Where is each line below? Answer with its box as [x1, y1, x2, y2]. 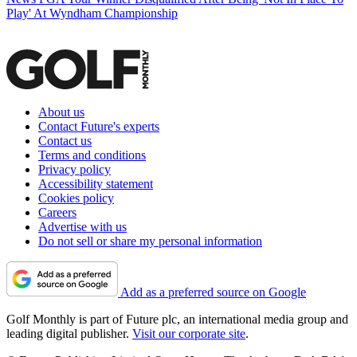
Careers [38, 206, 76, 220]
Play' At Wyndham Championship [6, 6, 178, 21]
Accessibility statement [38, 177, 153, 191]
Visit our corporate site [132, 327, 245, 341]
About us [38, 105, 84, 120]
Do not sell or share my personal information [38, 234, 262, 249]
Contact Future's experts [38, 120, 159, 134]
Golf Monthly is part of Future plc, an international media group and [6, 312, 348, 327]
